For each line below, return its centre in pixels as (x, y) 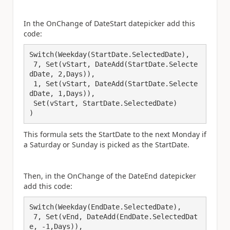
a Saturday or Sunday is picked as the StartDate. (107, 144)
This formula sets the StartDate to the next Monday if (115, 134)
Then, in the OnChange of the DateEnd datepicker (110, 176)
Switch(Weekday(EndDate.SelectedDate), (105, 207)
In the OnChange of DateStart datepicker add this (109, 23)
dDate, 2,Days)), (62, 74)
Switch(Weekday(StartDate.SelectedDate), (109, 55)
